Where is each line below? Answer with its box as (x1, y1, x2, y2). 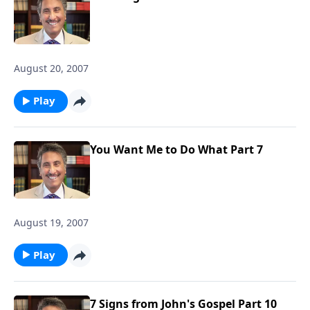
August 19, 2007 (14, 215, 89, 229)
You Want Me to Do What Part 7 (90, 142, 263, 157)
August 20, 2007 (14, 62, 89, 75)
